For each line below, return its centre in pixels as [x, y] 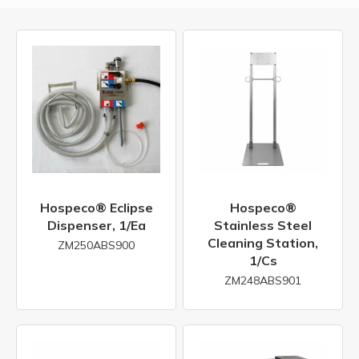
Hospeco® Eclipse [96, 208]
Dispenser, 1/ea [96, 226]
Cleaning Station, [263, 243]
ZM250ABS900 [96, 245]
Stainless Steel [263, 226]
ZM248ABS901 [263, 280]
